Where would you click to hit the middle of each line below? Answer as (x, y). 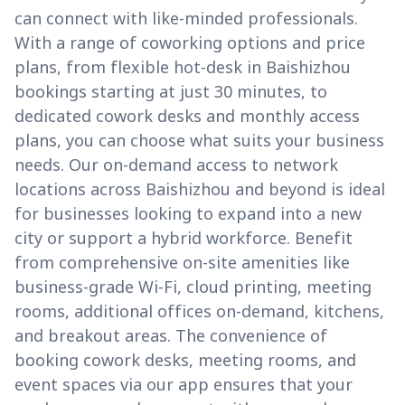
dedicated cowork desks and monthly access (187, 116)
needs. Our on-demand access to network (176, 165)
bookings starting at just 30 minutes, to (171, 92)
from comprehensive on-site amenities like (182, 263)
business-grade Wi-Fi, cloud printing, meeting (193, 287)
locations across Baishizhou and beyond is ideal (200, 189)
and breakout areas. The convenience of (171, 336)
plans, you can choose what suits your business (199, 141)
